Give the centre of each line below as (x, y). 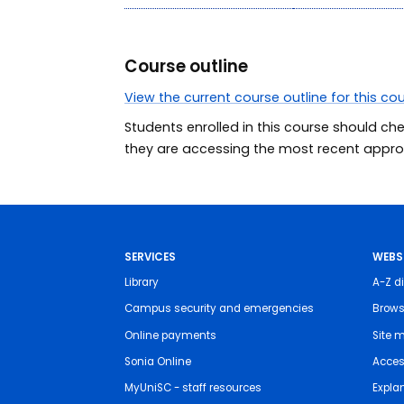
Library (141, 282)
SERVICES (150, 257)
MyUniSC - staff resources (193, 388)
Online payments (170, 335)
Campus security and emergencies (219, 309)
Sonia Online (157, 362)
